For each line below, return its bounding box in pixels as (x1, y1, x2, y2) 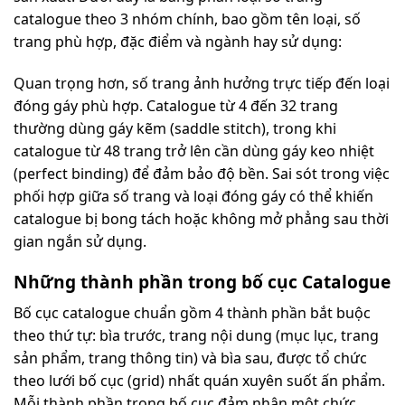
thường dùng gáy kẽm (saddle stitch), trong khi (14, 118, 336, 138)
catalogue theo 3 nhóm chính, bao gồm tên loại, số (14, 8, 361, 29)
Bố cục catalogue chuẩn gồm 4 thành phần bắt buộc (14, 303, 371, 324)
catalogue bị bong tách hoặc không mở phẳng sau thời (14, 208, 389, 229)
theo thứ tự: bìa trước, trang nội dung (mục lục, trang (14, 325, 379, 346)
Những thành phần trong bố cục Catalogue (14, 269, 391, 295)
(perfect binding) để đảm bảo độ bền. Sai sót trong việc (14, 163, 390, 184)
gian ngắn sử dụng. (14, 231, 146, 251)
